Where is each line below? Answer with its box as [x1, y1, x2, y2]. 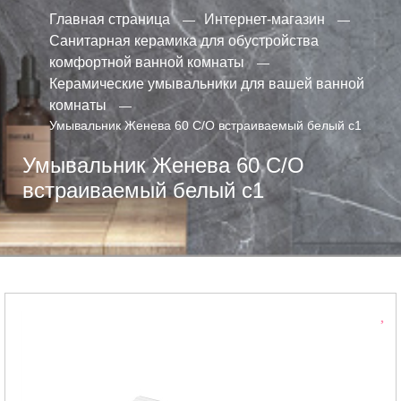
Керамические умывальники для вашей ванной [49, 75, 364, 91]
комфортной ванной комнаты [49, 54, 244, 70]
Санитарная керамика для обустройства [49, 32, 319, 48]
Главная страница [49, 11, 170, 27]
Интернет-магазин [204, 11, 325, 27]
